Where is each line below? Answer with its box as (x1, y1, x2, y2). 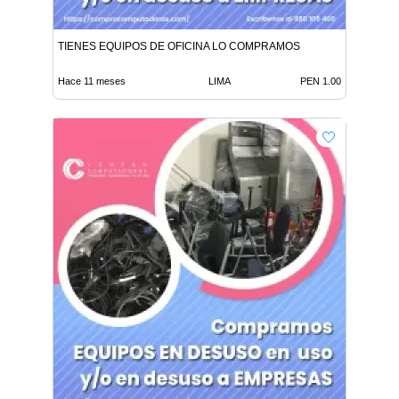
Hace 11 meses (58, 76, 126, 87)
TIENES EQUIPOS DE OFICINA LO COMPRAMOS (58, 40, 300, 53)
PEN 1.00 (300, 76, 341, 87)
